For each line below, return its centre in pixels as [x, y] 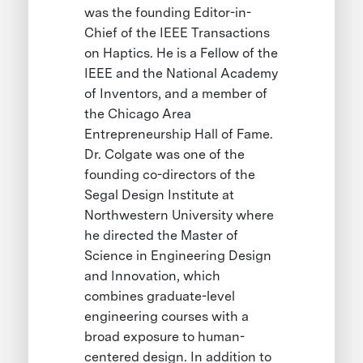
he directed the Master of [162, 236]
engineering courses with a [167, 317]
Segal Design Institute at [160, 195]
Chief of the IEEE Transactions [177, 33]
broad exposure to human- [165, 337]
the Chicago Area [138, 114]
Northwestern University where [179, 216]
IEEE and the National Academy [181, 74]
